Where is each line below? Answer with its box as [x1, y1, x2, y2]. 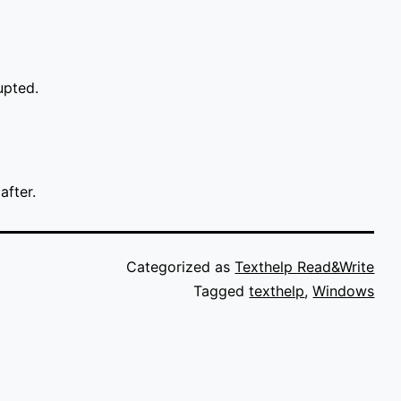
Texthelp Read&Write [235, 258, 375, 277]
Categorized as [126, 258, 235, 277]
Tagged [193, 282, 250, 301]
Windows [312, 282, 375, 301]
